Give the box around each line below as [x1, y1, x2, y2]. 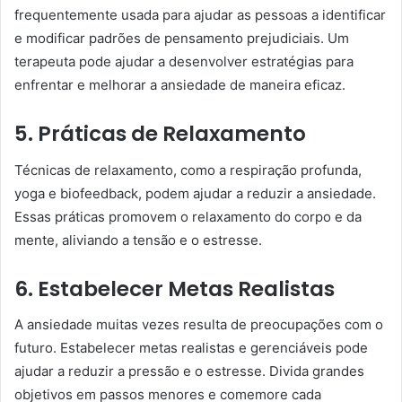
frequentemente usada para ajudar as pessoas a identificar [14, 6, 386, 23]
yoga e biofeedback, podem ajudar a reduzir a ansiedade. [14, 184, 376, 202]
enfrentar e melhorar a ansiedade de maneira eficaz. [14, 76, 345, 93]
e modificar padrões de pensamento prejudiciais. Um [14, 30, 349, 47]
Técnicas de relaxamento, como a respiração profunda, [14, 161, 362, 179]
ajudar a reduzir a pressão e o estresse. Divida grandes [14, 363, 364, 380]
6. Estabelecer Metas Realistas [14, 274, 335, 303]
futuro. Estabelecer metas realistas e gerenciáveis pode [14, 339, 368, 356]
